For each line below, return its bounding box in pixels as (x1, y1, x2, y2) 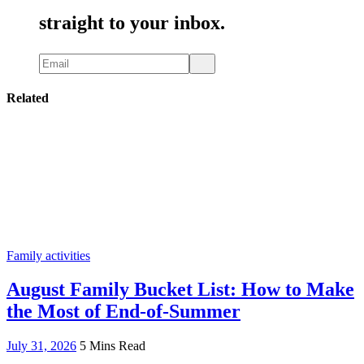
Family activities (6, 248, 90, 262)
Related (6, 91, 49, 106)
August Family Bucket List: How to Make (6, 279, 354, 301)
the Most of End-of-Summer (6, 301, 240, 323)
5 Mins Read (80, 339, 145, 353)
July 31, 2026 (6, 339, 76, 353)
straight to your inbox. (39, 12, 225, 33)
